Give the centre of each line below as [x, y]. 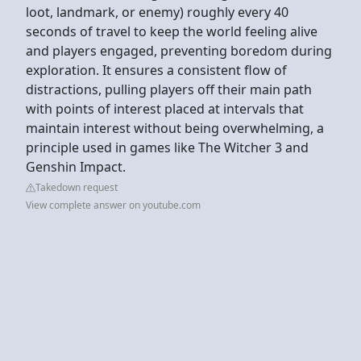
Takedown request [77, 187]
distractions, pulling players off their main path [169, 89]
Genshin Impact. [77, 166]
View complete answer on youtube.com [113, 205]
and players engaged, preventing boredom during [179, 50]
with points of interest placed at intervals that [165, 108]
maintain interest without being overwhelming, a [175, 128]
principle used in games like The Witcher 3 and [167, 147]
